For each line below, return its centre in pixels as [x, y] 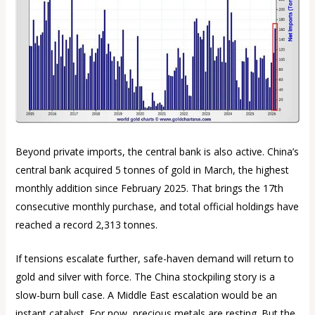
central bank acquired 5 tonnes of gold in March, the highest [152, 169]
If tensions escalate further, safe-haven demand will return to [154, 258]
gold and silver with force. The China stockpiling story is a [145, 277]
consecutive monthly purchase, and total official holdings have [157, 206]
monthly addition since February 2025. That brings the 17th [149, 188]
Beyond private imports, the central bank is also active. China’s [157, 151]
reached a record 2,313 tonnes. [86, 224]
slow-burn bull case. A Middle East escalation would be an [146, 295]
